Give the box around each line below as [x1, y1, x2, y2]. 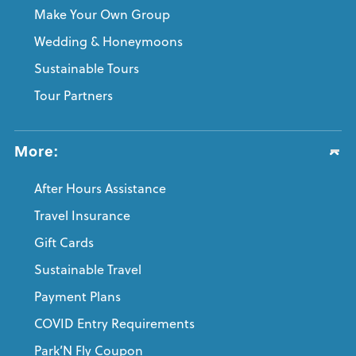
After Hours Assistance [33, 180, 166, 198]
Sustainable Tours [33, 60, 139, 78]
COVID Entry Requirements [33, 315, 195, 333]
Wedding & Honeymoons [33, 33, 183, 51]
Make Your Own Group [33, 6, 170, 24]
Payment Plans [33, 288, 121, 306]
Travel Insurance [33, 207, 130, 225]
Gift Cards [33, 234, 94, 252]
